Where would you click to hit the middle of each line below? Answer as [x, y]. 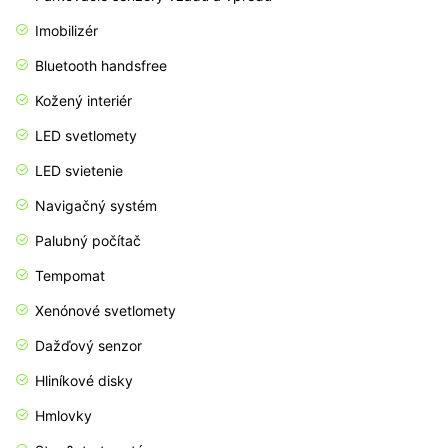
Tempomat [70, 276]
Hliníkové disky [84, 381]
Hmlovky [63, 416]
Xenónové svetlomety [105, 311]
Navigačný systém [96, 206]
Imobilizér [66, 31]
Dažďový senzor [88, 346]
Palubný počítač [88, 241]
